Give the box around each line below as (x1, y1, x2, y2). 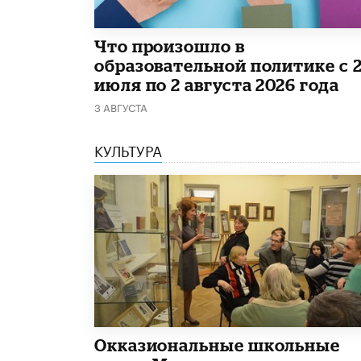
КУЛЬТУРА (94, 138, 162, 161)
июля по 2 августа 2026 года (94, 75, 339, 95)
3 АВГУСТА (94, 98, 147, 115)
